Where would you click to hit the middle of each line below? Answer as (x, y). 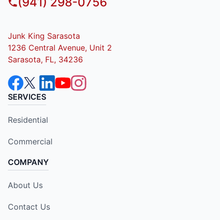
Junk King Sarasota (44, 36)
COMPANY (28, 162)
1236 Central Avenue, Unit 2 (60, 48)
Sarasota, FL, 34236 (45, 60)
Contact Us (29, 207)
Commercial (30, 142)
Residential (28, 120)
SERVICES (27, 97)
